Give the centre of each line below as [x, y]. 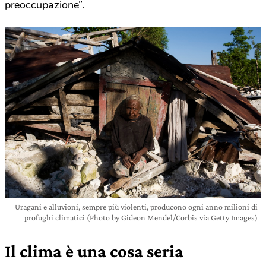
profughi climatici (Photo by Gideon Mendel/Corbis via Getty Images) [141, 218]
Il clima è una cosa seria [94, 251]
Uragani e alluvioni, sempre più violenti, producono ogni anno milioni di [136, 207]
